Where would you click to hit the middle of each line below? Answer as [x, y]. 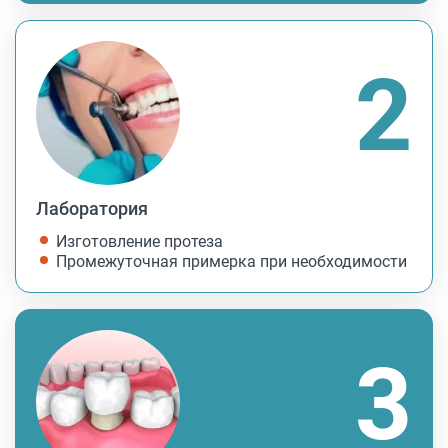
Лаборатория [92, 208]
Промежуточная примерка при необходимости [231, 261]
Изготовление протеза [139, 241]
